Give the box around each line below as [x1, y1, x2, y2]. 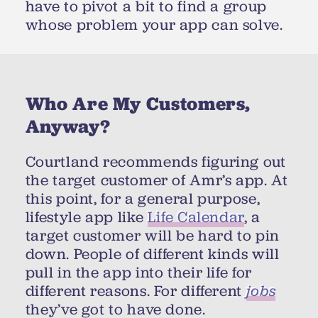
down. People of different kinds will [25, 244, 280, 265]
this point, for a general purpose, [25, 189, 261, 209]
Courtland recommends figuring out [25, 152, 286, 172]
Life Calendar [147, 207, 245, 228]
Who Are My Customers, [25, 91, 251, 116]
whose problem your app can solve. [25, 15, 283, 35]
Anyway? [25, 114, 111, 138]
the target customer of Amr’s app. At [25, 170, 288, 191]
